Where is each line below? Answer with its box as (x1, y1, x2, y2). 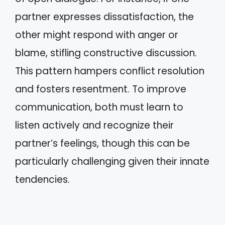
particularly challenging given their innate (15, 154, 209, 168)
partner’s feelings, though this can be (15, 136, 190, 150)
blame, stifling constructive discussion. (15, 46, 197, 60)
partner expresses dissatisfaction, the (15, 10, 194, 24)
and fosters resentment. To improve (15, 82, 186, 96)
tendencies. (15, 172, 70, 186)
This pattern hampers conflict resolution (15, 64, 204, 78)
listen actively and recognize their (15, 118, 174, 132)
